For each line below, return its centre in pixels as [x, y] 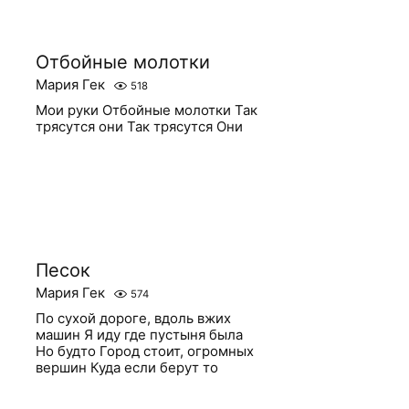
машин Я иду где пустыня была [140, 335]
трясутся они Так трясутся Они [140, 126]
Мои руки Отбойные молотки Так [147, 110]
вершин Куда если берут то [127, 367]
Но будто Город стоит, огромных [145, 351]
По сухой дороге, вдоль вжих [134, 318]
